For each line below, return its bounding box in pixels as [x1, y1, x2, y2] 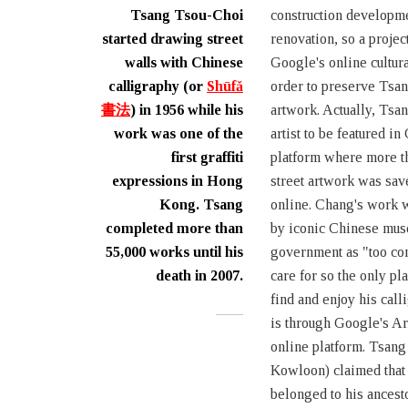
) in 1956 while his [130, 102, 243, 117]
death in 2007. [156, 268, 243, 283]
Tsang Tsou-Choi [130, 7, 243, 23]
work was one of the [114, 126, 243, 141]
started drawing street [102, 31, 243, 46]
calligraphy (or [108, 78, 207, 94]
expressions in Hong [112, 173, 243, 189]
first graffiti [171, 149, 243, 165]
